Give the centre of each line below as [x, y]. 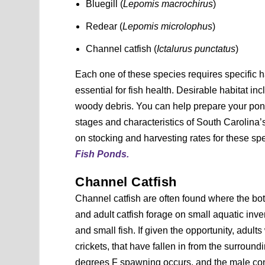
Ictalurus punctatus [196, 49]
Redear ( [104, 27]
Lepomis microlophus [168, 27]
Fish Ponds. [102, 154]
